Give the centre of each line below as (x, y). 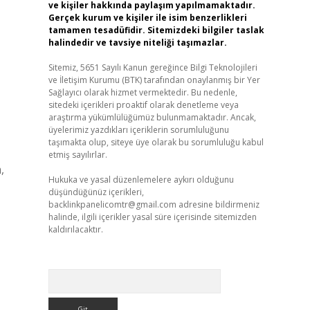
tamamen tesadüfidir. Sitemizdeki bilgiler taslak (156, 30)
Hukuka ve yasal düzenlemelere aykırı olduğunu (141, 180)
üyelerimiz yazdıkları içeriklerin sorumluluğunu (138, 130)
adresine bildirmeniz (218, 204)
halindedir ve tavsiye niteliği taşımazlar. (137, 43)
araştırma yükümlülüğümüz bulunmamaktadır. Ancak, (152, 117)
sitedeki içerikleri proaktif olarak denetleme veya (143, 105)
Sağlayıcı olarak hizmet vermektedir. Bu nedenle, (143, 92)
